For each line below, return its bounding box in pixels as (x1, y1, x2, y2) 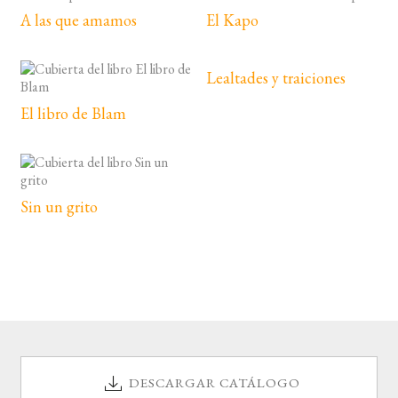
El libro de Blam (20, 102, 126, 123)
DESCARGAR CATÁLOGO (129, 374, 300, 392)
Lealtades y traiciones (206, 67, 346, 88)
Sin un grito (20, 195, 98, 217)
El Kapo (206, 9, 259, 30)
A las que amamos (20, 9, 137, 30)
